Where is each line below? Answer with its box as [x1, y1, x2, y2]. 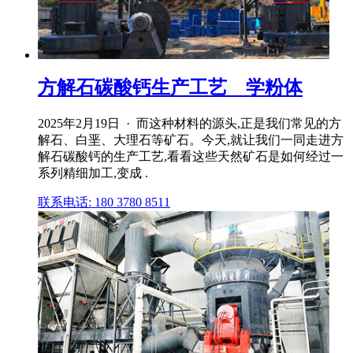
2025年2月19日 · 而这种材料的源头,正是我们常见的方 [38, 116, 341, 130]
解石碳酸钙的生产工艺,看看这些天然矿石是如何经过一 [38, 149, 344, 163]
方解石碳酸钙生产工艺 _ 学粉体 [38, 76, 303, 98]
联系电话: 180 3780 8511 [38, 195, 170, 209]
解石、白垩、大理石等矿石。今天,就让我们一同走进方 [38, 132, 344, 147]
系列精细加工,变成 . [38, 165, 148, 180]
